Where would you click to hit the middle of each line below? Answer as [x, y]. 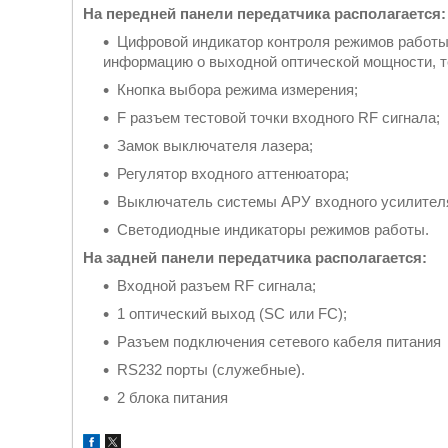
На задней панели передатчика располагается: [255, 257]
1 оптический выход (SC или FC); [232, 313]
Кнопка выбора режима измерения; [237, 89]
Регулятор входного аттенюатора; [233, 173]
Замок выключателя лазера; [215, 145]
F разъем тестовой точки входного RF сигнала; [278, 117]
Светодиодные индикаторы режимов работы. [273, 229]
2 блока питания [172, 397]
